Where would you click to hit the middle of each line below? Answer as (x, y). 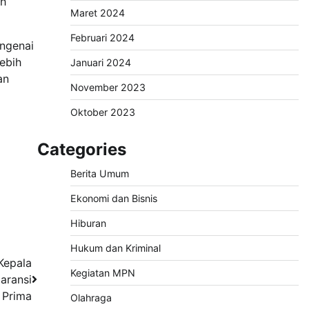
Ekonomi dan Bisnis (113, 199)
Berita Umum (99, 174)
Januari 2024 (100, 63)
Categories (81, 150)
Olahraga (91, 298)
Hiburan (88, 223)
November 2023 (108, 88)
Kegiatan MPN (102, 273)
